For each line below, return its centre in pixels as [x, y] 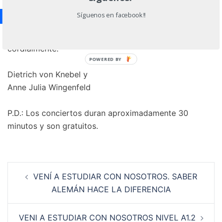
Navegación [41, 168]
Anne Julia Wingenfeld [49, 87]
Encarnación [30, 10]
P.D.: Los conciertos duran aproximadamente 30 [98, 113]
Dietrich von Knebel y [48, 75]
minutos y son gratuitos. [53, 126]
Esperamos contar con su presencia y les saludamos [106, 36]
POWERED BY [106, 59]
